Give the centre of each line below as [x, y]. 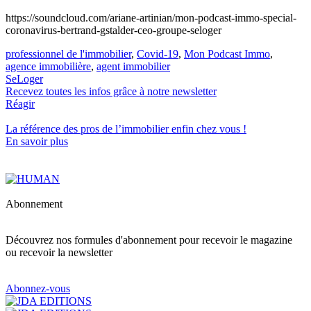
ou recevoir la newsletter [59, 252]
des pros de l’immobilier [116, 128]
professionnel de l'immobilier [68, 53]
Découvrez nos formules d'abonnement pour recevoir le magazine [149, 239]
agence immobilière [48, 66]
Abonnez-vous [38, 288]
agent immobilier [133, 66]
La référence [34, 128]
